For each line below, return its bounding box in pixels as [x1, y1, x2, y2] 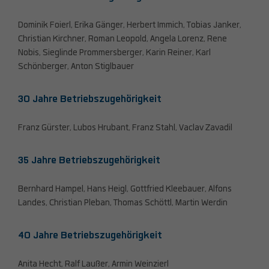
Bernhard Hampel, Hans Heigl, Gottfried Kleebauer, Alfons [18, 184, 232, 195]
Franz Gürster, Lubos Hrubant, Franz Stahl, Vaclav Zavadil [18, 122, 232, 133]
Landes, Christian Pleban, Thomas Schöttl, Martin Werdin [18, 198, 229, 208]
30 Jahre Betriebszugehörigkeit [18, 92, 164, 106]
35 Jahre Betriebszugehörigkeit [18, 154, 163, 167]
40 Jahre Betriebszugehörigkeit [18, 229, 165, 242]
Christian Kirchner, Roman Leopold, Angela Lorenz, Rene [18, 34, 227, 44]
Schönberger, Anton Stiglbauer [18, 61, 136, 72]
